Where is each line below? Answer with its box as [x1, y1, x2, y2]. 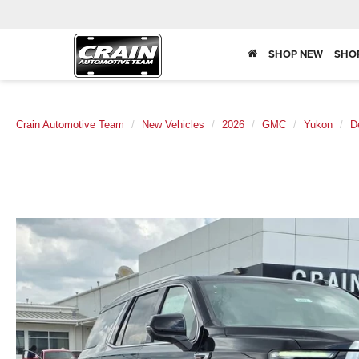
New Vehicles [142, 119, 204, 131]
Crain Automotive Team [16, 119, 124, 131]
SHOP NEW [268, 46, 323, 63]
